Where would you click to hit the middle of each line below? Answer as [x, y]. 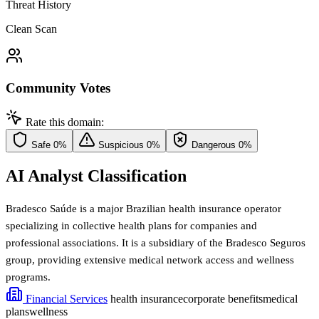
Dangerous [214, 145]
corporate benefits [223, 299]
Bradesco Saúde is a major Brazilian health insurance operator [143, 209]
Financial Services [65, 299]
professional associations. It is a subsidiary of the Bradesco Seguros [156, 243]
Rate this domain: [65, 122]
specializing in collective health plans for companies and [131, 226]
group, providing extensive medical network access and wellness [150, 260]
